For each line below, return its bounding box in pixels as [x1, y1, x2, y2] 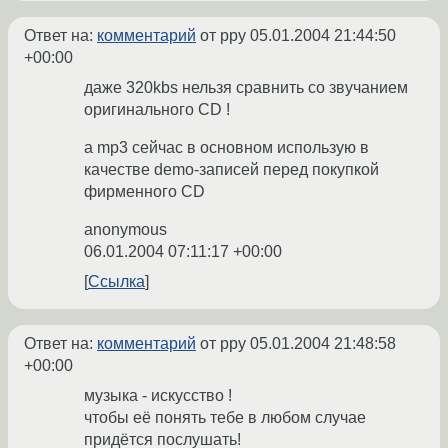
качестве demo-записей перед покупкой [84, 161, 379, 179]
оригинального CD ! [84, 101, 230, 119]
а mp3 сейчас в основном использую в [84, 139, 369, 157]
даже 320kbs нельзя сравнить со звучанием [84, 79, 408, 97]
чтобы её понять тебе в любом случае [84, 409, 366, 427]
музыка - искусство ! [84, 387, 232, 405]
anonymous [84, 221, 167, 239]
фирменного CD [84, 183, 205, 201]
